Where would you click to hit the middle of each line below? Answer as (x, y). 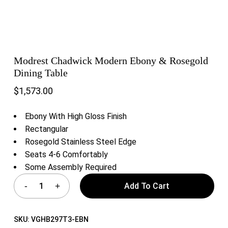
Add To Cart (147, 186)
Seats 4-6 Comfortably (66, 154)
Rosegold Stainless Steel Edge (80, 141)
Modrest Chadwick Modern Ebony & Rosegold (111, 61)
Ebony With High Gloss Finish (76, 116)
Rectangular (46, 129)
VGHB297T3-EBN (60, 219)
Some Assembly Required (70, 167)
